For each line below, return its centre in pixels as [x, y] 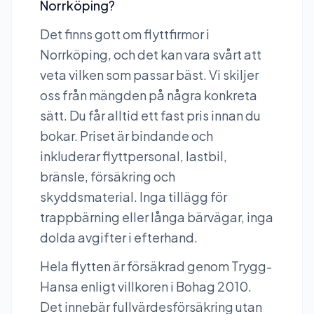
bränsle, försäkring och [108, 176]
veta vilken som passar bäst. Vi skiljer [149, 75]
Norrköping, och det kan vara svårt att [151, 54]
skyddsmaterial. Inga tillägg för [134, 197]
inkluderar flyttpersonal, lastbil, [134, 156]
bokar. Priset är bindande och [127, 136]
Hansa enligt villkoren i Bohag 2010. [146, 286]
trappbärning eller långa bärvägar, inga [157, 217]
